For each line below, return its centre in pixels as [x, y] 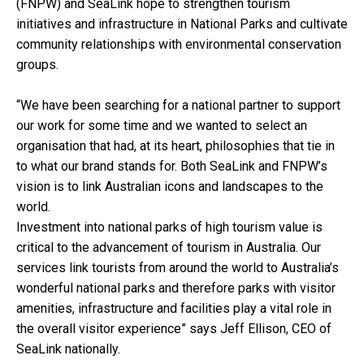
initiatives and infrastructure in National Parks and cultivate [182, 24]
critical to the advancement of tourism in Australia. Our [169, 247]
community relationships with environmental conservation [179, 44]
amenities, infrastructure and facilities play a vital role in [174, 308]
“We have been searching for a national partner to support [178, 105]
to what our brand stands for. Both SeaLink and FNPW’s [172, 166]
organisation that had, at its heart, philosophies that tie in [175, 145]
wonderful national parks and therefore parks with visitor [176, 288]
